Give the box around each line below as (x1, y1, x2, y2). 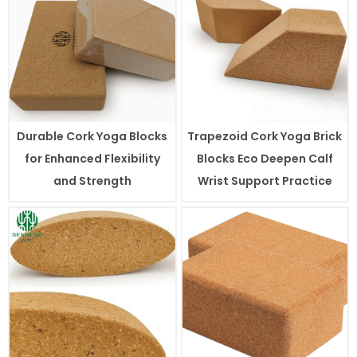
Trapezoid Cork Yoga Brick (187, 128, 343, 145)
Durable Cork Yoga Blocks (17, 128, 168, 145)
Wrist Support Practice (197, 173, 332, 190)
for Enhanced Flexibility (24, 151, 160, 167)
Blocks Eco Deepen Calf (196, 151, 333, 167)
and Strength (53, 173, 131, 190)
